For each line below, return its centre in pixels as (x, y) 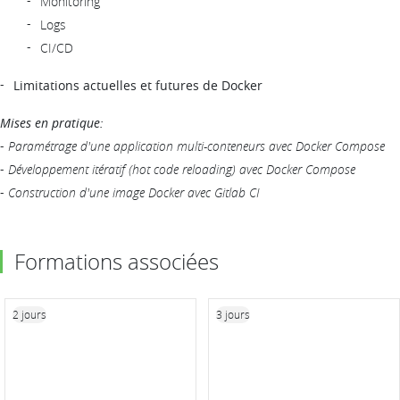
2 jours (29, 314)
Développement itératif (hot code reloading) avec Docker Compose (182, 169)
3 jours (233, 314)
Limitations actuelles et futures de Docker (138, 85)
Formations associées (117, 261)
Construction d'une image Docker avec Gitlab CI (133, 192)
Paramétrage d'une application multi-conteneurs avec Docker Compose (196, 146)
